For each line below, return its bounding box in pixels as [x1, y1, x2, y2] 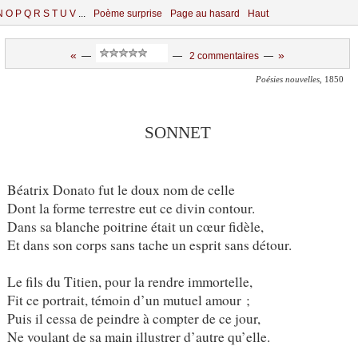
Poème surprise [93, 8, 162, 19]
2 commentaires [189, 50, 259, 62]
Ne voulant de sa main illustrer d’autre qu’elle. [6, 327, 270, 346]
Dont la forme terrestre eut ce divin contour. [6, 198, 255, 217]
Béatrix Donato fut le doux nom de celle [6, 180, 235, 199]
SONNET [144, 122, 211, 141]
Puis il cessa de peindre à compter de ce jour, [6, 308, 261, 328]
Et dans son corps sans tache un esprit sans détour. [6, 235, 292, 254]
